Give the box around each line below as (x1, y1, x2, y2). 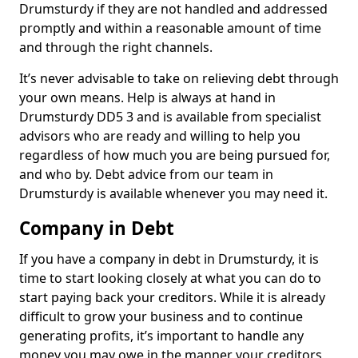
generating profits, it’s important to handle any (19, 327, 304, 344)
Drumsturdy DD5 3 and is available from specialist (19, 108, 321, 125)
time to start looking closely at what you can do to (19, 269, 321, 287)
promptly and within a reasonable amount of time (19, 19, 321, 37)
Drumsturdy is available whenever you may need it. (19, 185, 328, 202)
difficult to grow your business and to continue (19, 308, 303, 325)
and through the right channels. (19, 38, 213, 56)
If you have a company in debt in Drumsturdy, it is (19, 250, 319, 268)
